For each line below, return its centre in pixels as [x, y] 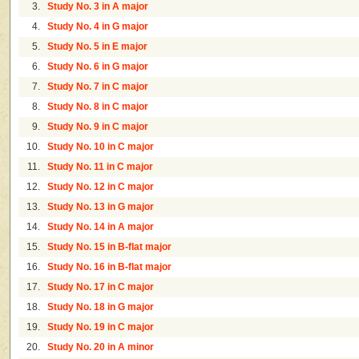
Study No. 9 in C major [98, 127]
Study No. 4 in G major [98, 27]
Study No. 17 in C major [101, 287]
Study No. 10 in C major [101, 147]
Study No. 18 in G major [101, 307]
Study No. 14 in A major [101, 227]
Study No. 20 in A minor [101, 347]
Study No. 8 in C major [98, 107]
